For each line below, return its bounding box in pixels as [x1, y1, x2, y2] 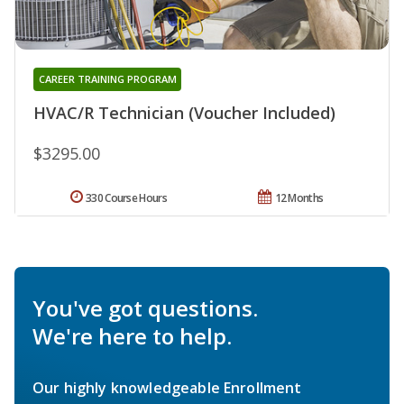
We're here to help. [32, 321, 232, 352]
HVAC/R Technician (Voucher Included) [33, 102, 335, 124]
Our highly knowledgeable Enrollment [32, 378, 302, 399]
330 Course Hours [86, 190, 167, 207]
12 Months [274, 190, 324, 207]
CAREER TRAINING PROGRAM [38, 72, 177, 87]
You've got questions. [32, 293, 258, 324]
